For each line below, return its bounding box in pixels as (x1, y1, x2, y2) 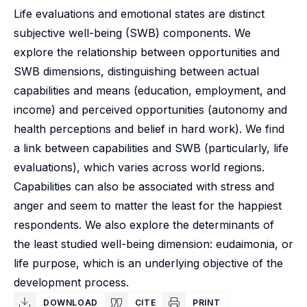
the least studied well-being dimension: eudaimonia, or (14, 237, 293, 251)
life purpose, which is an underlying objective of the (14, 256, 283, 270)
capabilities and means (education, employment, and (14, 84, 286, 97)
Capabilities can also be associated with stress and (14, 180, 274, 193)
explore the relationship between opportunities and (14, 45, 280, 59)
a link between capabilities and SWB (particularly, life (14, 141, 288, 155)
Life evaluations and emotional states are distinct (14, 7, 265, 21)
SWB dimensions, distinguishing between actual (14, 64, 259, 78)
